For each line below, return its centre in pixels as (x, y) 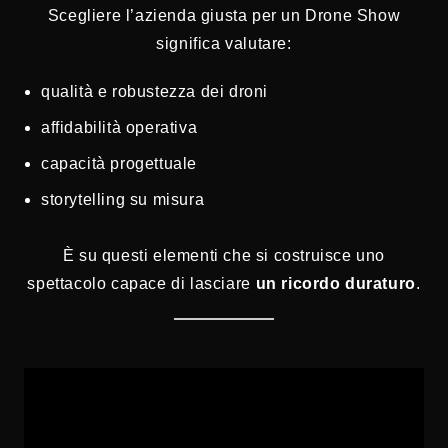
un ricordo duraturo (335, 284)
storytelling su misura (123, 200)
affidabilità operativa (119, 128)
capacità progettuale (119, 164)
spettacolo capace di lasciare (141, 284)
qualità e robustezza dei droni (154, 92)
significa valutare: (224, 44)
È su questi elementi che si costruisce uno (224, 256)
